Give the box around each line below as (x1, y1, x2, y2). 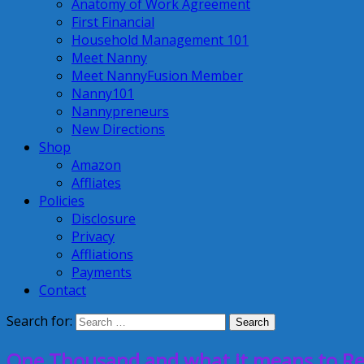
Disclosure (71, 210, 136, 227)
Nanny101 (71, 84, 134, 102)
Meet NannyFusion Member (71, 67, 243, 84)
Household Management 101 (71, 31, 249, 49)
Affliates (71, 174, 121, 192)
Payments (71, 263, 132, 281)
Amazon (71, 156, 121, 174)
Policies (39, 192, 84, 210)
